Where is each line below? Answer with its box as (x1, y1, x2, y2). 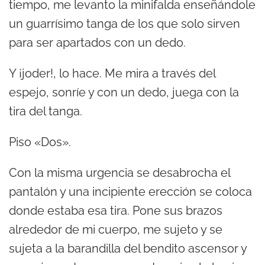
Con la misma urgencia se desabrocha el (9, 166, 230, 180)
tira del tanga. (9, 104, 82, 119)
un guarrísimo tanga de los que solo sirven (9, 17, 240, 31)
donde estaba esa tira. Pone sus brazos (9, 203, 222, 218)
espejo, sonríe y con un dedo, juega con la (9, 85, 239, 100)
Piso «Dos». (9, 135, 71, 150)
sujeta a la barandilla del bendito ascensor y (9, 241, 247, 256)
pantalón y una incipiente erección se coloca (9, 185, 252, 199)
